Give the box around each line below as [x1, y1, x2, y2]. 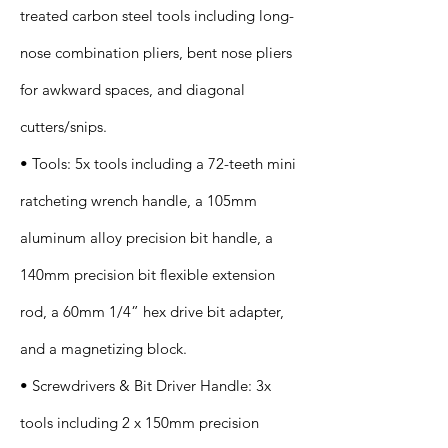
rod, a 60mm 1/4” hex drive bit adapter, [20, 302, 284, 321]
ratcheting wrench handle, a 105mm [20, 191, 257, 210]
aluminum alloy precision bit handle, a [20, 228, 273, 247]
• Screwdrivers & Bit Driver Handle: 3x [20, 376, 271, 395]
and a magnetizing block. [20, 339, 187, 358]
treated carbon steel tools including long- [20, 6, 294, 25]
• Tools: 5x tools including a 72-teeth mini [20, 154, 296, 173]
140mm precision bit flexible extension [20, 265, 275, 284]
